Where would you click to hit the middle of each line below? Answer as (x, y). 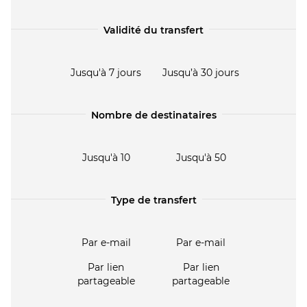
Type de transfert (153, 200)
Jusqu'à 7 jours (106, 73)
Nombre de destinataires (153, 115)
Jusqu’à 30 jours (201, 73)
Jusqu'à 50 (201, 158)
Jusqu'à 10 (106, 158)
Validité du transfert (153, 30)
